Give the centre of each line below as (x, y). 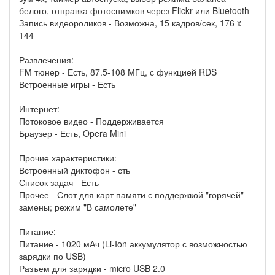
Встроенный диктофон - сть (75, 170)
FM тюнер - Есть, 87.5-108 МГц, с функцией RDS (118, 72)
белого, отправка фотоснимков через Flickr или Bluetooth (134, 11)
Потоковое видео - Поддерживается (91, 121)
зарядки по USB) (52, 256)
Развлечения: (46, 60)
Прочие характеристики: (68, 158)
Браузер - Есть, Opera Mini (72, 134)
